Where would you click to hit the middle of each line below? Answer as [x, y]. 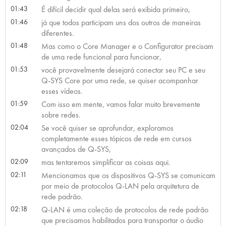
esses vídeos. [62, 91]
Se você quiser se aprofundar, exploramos [107, 128]
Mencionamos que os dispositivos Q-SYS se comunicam [128, 175]
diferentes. [58, 33]
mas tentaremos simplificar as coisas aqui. [106, 162]
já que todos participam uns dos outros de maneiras [121, 22]
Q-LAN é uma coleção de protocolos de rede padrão [125, 209]
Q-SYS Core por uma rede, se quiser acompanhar [120, 80]
